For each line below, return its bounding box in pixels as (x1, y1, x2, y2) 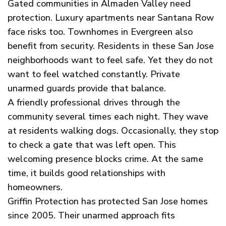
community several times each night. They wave (8, 110, 208, 123)
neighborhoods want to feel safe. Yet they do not (8, 54, 213, 67)
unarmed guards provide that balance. (8, 82, 166, 95)
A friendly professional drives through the (8, 96, 180, 109)
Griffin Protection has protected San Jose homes (8, 195, 208, 208)
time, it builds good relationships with (8, 167, 165, 180)
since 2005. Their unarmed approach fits (8, 209, 175, 222)
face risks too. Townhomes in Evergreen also (8, 26, 193, 38)
